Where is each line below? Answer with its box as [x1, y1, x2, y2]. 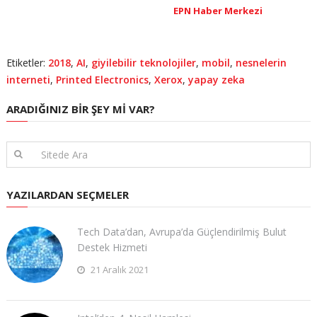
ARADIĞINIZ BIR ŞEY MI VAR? [6, 101, 155, 116]
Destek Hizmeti [76, 240, 147, 254]
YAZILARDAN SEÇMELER [6, 187, 129, 202]
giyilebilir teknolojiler [91, 55, 196, 69]
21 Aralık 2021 [88, 263, 149, 276]
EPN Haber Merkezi [173, 4, 263, 17]
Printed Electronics [55, 72, 149, 86]
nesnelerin [235, 55, 287, 69]
